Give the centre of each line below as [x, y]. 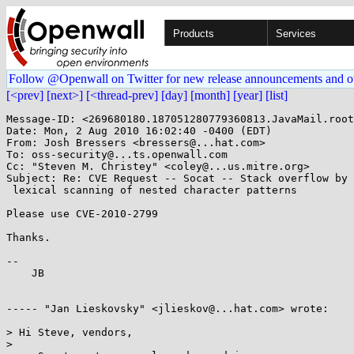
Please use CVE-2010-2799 [82, 214]
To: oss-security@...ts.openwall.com [117, 154]
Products [194, 34]
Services [296, 34]
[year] [248, 95]
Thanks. [28, 237]
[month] [210, 95]
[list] [277, 95]
